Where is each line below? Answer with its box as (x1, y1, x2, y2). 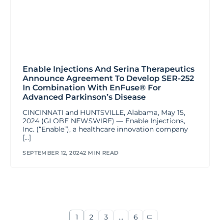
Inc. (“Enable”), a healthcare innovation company (23, 125, 189, 134)
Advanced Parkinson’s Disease (23, 92, 146, 102)
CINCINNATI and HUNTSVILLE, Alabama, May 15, (23, 108, 186, 117)
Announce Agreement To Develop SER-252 (23, 74, 194, 83)
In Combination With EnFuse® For (23, 83, 162, 93)
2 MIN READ (83, 149, 119, 156)
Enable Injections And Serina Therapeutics (23, 64, 195, 74)
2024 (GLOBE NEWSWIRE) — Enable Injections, (23, 116, 186, 126)
